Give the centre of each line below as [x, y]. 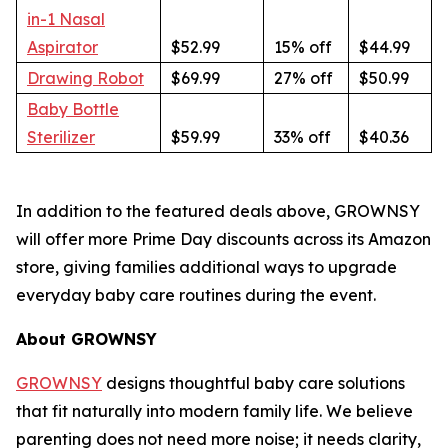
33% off [302, 137]
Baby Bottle [73, 109]
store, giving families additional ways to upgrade [206, 267]
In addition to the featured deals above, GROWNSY [218, 211]
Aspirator [62, 47]
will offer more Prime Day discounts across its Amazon [223, 239]
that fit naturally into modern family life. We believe [214, 411]
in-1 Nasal [66, 19]
